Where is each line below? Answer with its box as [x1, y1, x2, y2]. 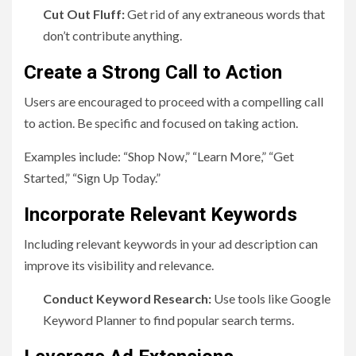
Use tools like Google [211, 291, 331, 307]
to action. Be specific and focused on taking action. [24, 115, 298, 131]
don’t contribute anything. [43, 28, 182, 44]
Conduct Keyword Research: [43, 291, 211, 307]
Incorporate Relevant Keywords [24, 203, 297, 226]
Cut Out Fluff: [43, 6, 125, 22]
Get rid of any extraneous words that [125, 6, 325, 22]
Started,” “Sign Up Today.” [24, 170, 161, 186]
